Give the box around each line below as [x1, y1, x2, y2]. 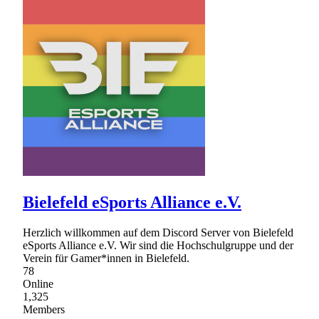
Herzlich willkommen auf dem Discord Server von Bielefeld [23, 226, 293, 239]
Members [23, 303, 65, 316]
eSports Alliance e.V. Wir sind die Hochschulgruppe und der [23, 239, 293, 252]
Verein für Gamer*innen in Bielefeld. [23, 252, 189, 265]
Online [23, 278, 53, 291]
